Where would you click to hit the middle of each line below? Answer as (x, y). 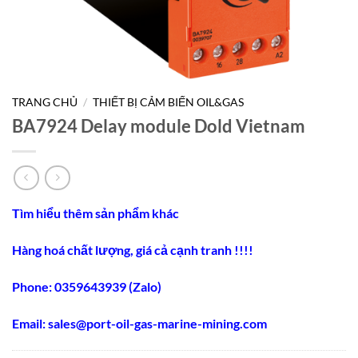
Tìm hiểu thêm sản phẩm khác (95, 213)
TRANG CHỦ (45, 102)
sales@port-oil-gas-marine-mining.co (152, 323)
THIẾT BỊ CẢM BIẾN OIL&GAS (169, 102)
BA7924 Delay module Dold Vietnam (159, 125)
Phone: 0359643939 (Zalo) (87, 287)
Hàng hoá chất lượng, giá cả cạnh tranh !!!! (133, 250)
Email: (30, 323)
